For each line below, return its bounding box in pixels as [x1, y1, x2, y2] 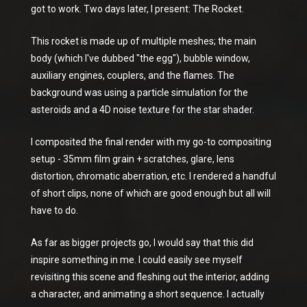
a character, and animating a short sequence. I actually [31, 288, 265, 299]
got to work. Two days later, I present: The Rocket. [31, 3, 244, 14]
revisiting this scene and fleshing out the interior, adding [31, 271, 269, 282]
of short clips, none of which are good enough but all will [31, 188, 271, 199]
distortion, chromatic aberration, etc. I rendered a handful [31, 171, 276, 182]
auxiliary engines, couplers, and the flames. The [31, 70, 234, 81]
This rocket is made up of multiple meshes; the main [31, 36, 256, 47]
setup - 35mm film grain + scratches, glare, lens [31, 153, 234, 164]
